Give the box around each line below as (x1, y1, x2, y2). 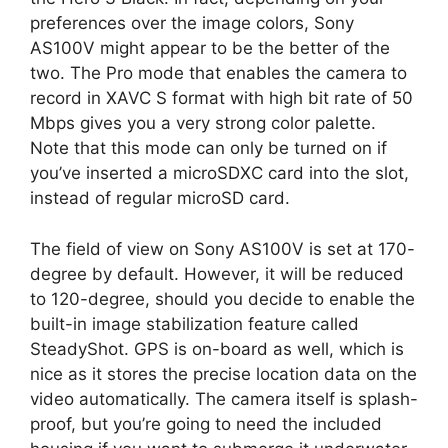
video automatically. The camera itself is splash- (30, 388, 418, 409)
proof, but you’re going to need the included (30, 413, 382, 434)
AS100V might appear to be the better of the (30, 38, 390, 59)
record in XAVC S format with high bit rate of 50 (30, 88, 413, 109)
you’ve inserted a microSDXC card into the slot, (30, 163, 409, 184)
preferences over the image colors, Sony (30, 13, 354, 34)
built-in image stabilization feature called (30, 313, 359, 334)
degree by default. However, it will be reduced (30, 263, 404, 284)
